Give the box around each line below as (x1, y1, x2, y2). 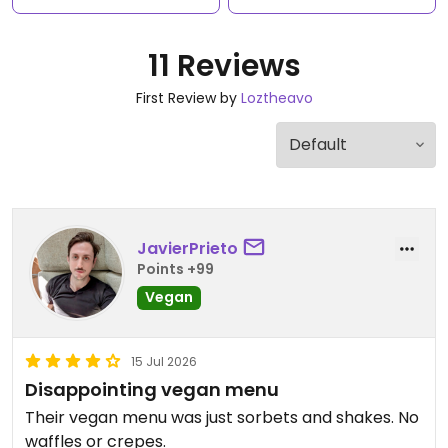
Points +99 (137, 258, 214, 279)
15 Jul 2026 (131, 353, 197, 370)
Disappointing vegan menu (25, 377, 279, 402)
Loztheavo (240, 88, 313, 108)
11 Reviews (147, 45, 301, 87)
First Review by (135, 88, 241, 108)
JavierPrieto (137, 236, 238, 260)
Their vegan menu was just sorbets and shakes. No (25, 406, 419, 429)
